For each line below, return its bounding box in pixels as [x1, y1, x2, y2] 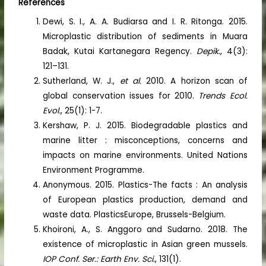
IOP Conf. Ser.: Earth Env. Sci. [43, 253, 156, 265]
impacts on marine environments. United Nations [43, 149, 248, 161]
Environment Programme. [43, 164, 145, 176]
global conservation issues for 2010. [43, 90, 199, 102]
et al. [119, 75, 141, 87]
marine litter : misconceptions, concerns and [43, 134, 248, 146]
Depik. [192, 45, 220, 57]
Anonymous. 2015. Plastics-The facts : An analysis [43, 179, 248, 191]
